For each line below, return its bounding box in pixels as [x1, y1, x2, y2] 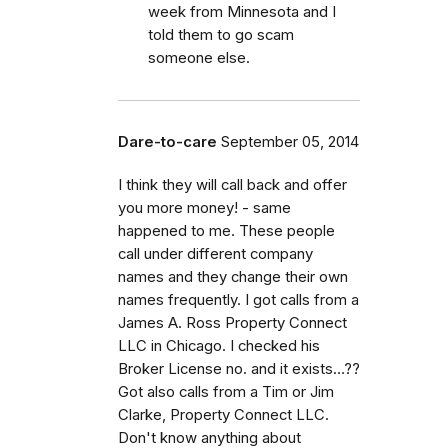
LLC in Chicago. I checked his [118, 336, 320, 355]
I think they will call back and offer [118, 175, 347, 194]
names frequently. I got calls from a [118, 290, 359, 309]
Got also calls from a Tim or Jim [118, 382, 334, 401]
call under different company [118, 244, 313, 263]
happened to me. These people [118, 221, 335, 240]
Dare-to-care [118, 132, 217, 151]
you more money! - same [118, 198, 291, 217]
